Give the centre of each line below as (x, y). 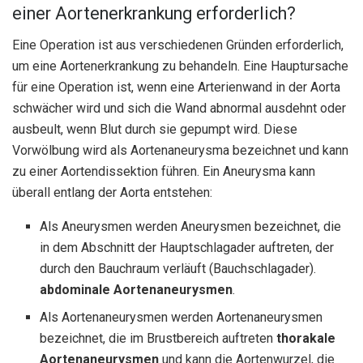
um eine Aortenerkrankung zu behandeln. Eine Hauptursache (180, 66)
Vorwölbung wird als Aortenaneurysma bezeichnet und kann (180, 151)
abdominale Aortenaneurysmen (137, 290)
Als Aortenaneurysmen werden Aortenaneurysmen (181, 318)
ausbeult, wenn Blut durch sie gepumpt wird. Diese (155, 130)
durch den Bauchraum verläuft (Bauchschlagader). (178, 269)
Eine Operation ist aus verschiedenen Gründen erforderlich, (178, 45)
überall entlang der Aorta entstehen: (112, 193)
